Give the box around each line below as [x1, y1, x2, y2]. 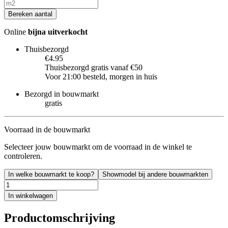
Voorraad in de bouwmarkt [4, 125, 90, 134]
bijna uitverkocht [28, 27, 88, 37]
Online [4, 27, 28, 37]
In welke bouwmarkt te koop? [8, 170, 94, 179]
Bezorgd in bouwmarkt [24, 90, 99, 99]
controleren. [4, 152, 42, 161]
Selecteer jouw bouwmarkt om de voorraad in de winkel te [4, 142, 192, 152]
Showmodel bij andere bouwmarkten [102, 170, 208, 179]
